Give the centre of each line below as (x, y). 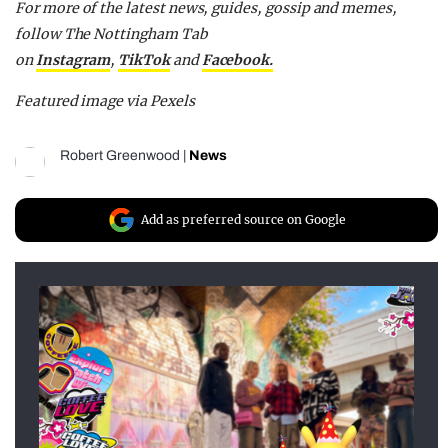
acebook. (242, 60)
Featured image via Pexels (105, 101)
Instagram (73, 60)
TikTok (144, 60)
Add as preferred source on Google (243, 220)
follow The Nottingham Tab (111, 34)
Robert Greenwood (120, 156)
